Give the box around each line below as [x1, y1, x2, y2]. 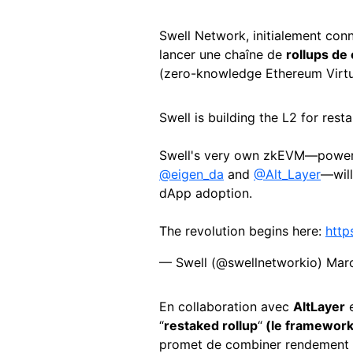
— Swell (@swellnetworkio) [159, 255, 326, 270]
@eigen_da [159, 166, 224, 182]
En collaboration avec [159, 299, 293, 314]
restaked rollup [164, 318, 258, 333]
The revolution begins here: [159, 223, 325, 239]
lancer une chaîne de [159, 46, 286, 62]
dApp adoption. [159, 185, 252, 201]
